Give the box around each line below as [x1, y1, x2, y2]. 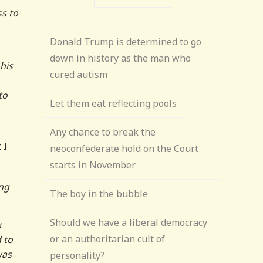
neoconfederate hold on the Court [50, 142, 199, 155]
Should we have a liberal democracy [50, 216, 208, 229]
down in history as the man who [50, 52, 191, 65]
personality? [50, 249, 105, 262]
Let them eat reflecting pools [50, 97, 177, 110]
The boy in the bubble [50, 187, 149, 200]
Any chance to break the [50, 126, 156, 139]
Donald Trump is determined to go [50, 35, 202, 48]
